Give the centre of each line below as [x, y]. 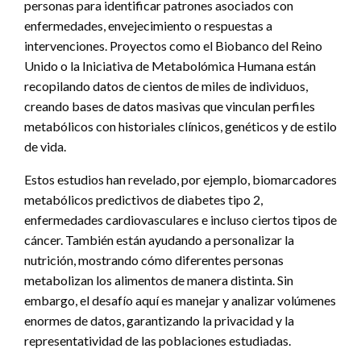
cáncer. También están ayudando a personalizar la [159, 239]
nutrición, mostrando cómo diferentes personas [154, 259]
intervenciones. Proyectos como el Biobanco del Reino [173, 45]
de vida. [45, 146]
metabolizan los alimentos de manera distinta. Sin [159, 280]
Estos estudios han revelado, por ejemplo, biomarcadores [180, 179]
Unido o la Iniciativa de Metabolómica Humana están [170, 65]
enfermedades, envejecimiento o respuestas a [148, 25]
